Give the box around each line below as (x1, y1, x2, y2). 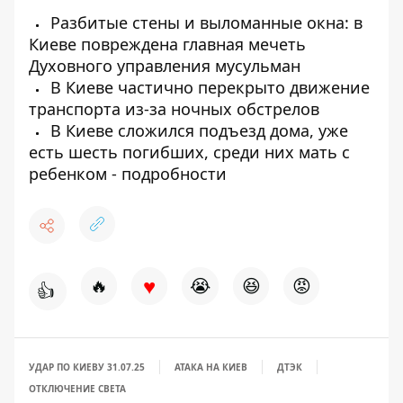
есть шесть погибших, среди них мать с (29, 141, 350, 163)
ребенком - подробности (29, 163, 227, 184)
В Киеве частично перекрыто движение (46, 76, 370, 98)
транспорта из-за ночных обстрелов (29, 98, 319, 120)
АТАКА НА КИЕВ (175, 361, 247, 373)
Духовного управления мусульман (29, 55, 300, 76)
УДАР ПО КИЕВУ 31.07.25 (29, 361, 145, 373)
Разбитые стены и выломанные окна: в (46, 12, 363, 33)
